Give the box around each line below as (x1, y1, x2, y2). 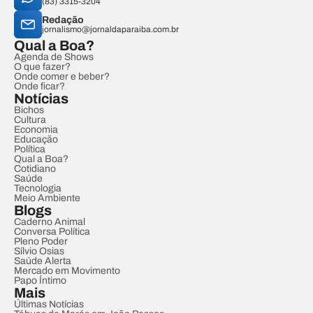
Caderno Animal (14, 217, 85, 227)
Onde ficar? (14, 81, 65, 92)
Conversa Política (14, 226, 90, 237)
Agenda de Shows (14, 52, 94, 62)
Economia (14, 124, 58, 135)
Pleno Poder (14, 236, 68, 247)
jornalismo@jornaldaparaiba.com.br (42, 24, 179, 34)
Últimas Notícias (14, 299, 84, 310)
